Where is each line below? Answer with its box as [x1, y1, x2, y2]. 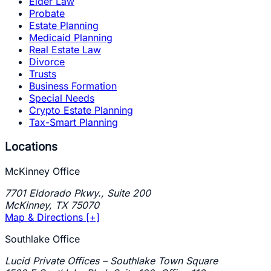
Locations [5, 139, 57, 154]
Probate [29, 7, 65, 20]
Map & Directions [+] [5, 211, 100, 223]
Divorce [29, 56, 65, 68]
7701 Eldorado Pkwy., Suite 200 [5, 186, 151, 199]
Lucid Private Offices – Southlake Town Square [5, 254, 218, 267]
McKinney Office [5, 165, 80, 177]
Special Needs [29, 92, 94, 105]
